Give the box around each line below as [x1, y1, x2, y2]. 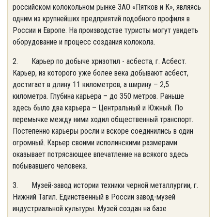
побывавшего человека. [13, 161, 87, 170]
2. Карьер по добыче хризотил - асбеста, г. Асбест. [13, 57, 186, 66]
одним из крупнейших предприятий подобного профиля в [13, 14, 190, 23]
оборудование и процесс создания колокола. [13, 37, 155, 46]
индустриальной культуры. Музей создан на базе [13, 204, 167, 213]
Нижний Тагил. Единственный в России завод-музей [13, 192, 175, 201]
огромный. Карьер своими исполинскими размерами [13, 138, 177, 147]
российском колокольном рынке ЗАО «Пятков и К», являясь [13, 2, 201, 12]
